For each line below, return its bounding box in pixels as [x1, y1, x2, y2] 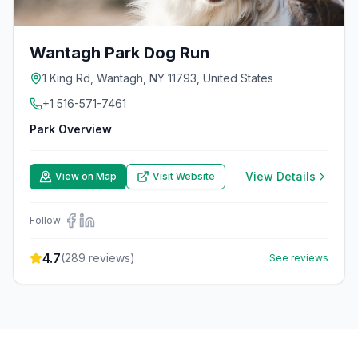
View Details [245, 169, 316, 183]
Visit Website [153, 170, 215, 182]
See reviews [269, 252, 328, 264]
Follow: [30, 214, 63, 226]
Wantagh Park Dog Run [30, 43, 209, 62]
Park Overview [30, 122, 112, 136]
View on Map [55, 170, 117, 182]
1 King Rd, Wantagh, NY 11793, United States [42, 71, 273, 85]
